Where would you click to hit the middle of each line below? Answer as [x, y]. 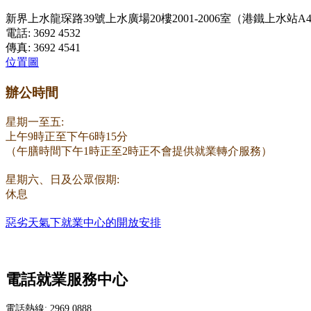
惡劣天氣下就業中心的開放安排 [83, 222]
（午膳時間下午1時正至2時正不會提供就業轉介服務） [139, 151]
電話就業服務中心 [67, 279]
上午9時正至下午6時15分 [67, 136]
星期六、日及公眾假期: [62, 179]
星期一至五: [35, 121]
